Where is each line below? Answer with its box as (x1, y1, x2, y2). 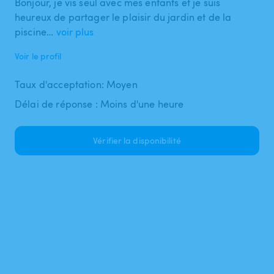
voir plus (56, 24, 94, 39)
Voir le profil (15, 50, 62, 62)
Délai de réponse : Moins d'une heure (15, 97, 184, 111)
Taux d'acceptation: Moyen (15, 77, 138, 91)
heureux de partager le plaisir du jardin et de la (15, 10, 232, 24)
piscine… (15, 24, 54, 39)
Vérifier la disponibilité (93, 134, 181, 146)
